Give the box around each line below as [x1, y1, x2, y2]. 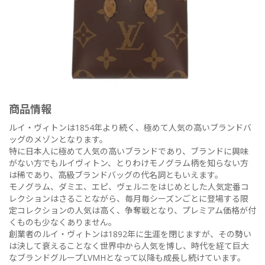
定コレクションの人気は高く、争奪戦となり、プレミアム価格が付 [9, 204, 256, 216]
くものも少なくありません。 [9, 216, 117, 228]
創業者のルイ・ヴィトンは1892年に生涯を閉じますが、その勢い [9, 228, 251, 240]
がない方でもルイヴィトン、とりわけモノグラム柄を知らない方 [9, 157, 248, 169]
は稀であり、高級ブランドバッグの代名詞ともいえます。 [9, 169, 223, 180]
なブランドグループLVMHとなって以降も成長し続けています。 [9, 251, 245, 263]
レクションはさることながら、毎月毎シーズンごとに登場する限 [9, 192, 248, 204]
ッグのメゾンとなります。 [9, 133, 108, 145]
